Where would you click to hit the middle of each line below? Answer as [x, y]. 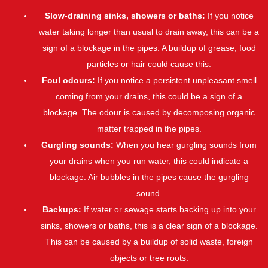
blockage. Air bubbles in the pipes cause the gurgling [149, 177]
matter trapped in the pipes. [149, 129]
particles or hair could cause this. [149, 64]
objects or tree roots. [149, 258]
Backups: [62, 210]
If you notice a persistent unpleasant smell [176, 80]
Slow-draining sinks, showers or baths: [125, 16]
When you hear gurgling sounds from [185, 145]
